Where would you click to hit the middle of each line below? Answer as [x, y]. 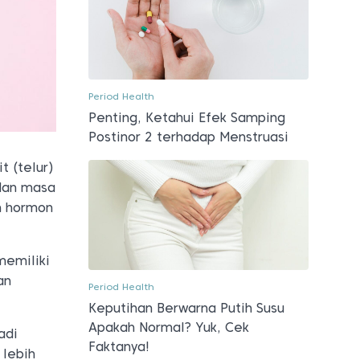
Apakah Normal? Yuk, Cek [168, 327]
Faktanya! [119, 346]
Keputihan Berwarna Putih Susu [186, 308]
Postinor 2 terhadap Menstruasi [188, 137]
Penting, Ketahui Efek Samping [186, 117]
